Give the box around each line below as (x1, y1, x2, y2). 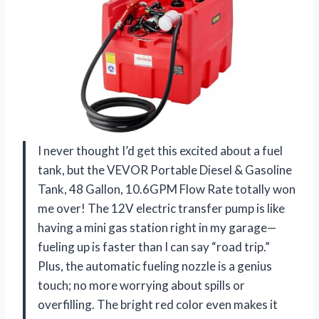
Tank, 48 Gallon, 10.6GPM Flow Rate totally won (38, 181, 296, 197)
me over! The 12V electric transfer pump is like (38, 200, 285, 216)
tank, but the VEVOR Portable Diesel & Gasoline (38, 162, 292, 177)
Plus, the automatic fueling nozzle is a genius (38, 258, 272, 273)
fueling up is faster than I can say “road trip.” (38, 239, 270, 254)
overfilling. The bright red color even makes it (38, 296, 278, 312)
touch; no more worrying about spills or (38, 277, 245, 293)
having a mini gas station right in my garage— (38, 219, 276, 235)
